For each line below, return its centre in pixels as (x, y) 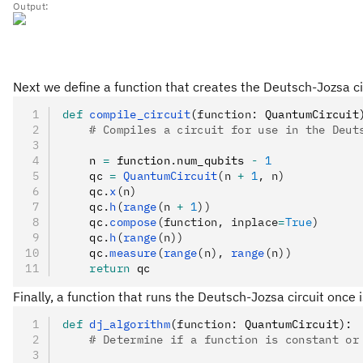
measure (133, 252)
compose (133, 222)
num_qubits (214, 160)
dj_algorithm (126, 324)
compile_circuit (137, 114)
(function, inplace (218, 222)
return (96, 268)
